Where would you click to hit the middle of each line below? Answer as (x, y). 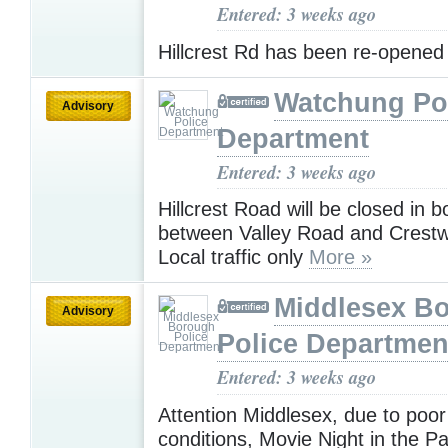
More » (340, 257)
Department (293, 138)
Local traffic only (233, 257)
